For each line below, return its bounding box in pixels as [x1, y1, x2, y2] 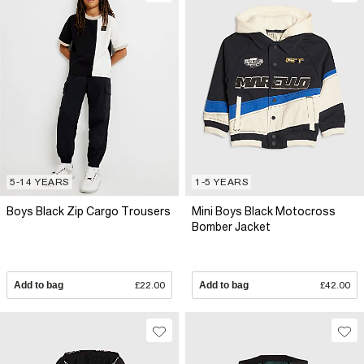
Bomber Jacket [192, 220, 271, 233]
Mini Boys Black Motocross [192, 205, 336, 218]
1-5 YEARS [195, 176, 249, 188]
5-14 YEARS [10, 176, 69, 188]
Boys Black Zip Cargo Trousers [6, 205, 171, 218]
